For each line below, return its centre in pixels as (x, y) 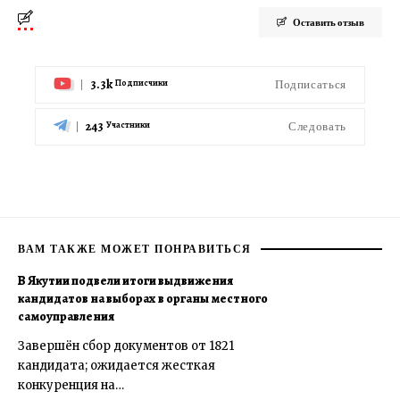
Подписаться (310, 85)
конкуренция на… (71, 385)
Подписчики (142, 82)
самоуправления (67, 316)
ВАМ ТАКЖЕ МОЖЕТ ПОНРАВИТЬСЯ (135, 248)
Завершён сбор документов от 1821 (126, 346)
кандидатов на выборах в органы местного (143, 298)
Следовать (317, 127)
